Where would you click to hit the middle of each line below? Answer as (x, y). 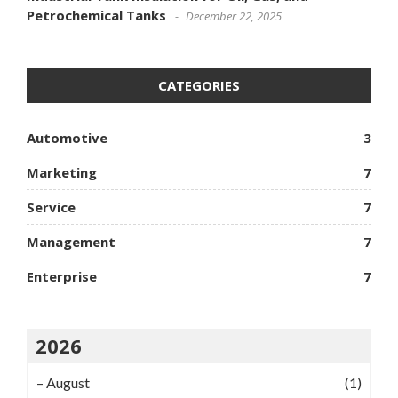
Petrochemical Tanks (96, 15)
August (68, 382)
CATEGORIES (199, 85)
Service (51, 207)
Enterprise (62, 276)
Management (71, 241)
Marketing (62, 172)
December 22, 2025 (234, 16)
